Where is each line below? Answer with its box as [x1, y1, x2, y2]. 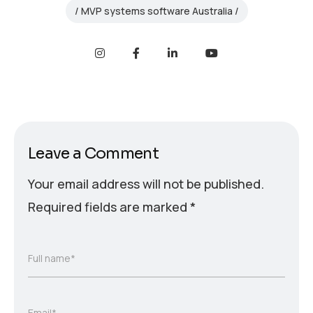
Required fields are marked [28, 198, 190, 216]
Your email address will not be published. [28, 175, 264, 193]
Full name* [28, 252, 75, 265]
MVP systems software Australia [80, 3, 233, 17]
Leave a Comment [28, 144, 159, 163]
